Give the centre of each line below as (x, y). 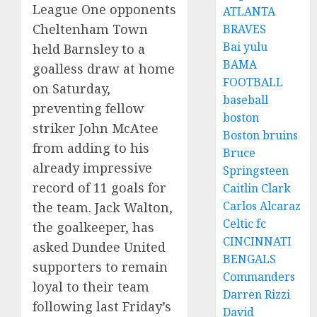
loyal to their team (91, 287)
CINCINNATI (258, 241)
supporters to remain (100, 267)
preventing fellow (88, 109)
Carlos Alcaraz (262, 206)
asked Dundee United (99, 247)
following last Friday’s (102, 307)
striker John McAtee (96, 128)
